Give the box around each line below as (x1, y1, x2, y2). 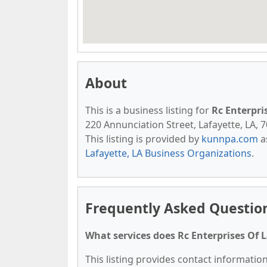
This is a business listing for (85, 104, 212, 117)
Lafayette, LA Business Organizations (85, 147, 252, 160)
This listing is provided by (85, 132, 201, 145)
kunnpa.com (201, 132, 258, 145)
